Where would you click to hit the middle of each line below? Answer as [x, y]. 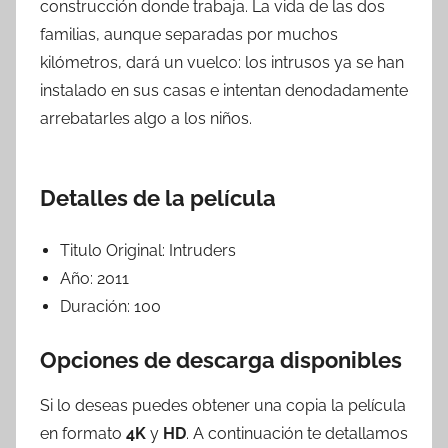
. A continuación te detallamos [297, 433]
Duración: [97, 307]
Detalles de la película [158, 198]
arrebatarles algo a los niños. [146, 119]
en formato [83, 433]
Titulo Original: [114, 251]
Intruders [202, 251]
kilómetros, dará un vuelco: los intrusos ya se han [222, 63]
